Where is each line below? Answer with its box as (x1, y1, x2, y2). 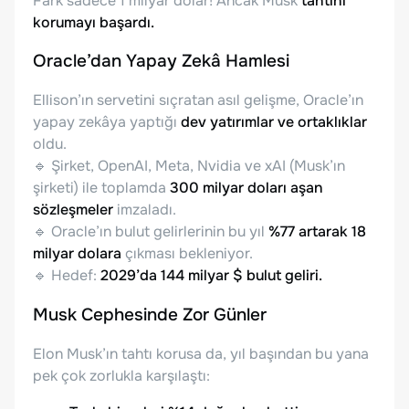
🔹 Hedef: (33, 266, 100, 286)
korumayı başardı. (33, 12, 154, 32)
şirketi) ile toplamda (33, 178, 170, 198)
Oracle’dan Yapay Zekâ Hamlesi (33, 50, 289, 73)
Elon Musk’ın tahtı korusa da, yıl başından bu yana (33, 343, 369, 363)
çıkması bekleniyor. (121, 244, 253, 264)
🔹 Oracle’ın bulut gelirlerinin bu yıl (33, 222, 268, 242)
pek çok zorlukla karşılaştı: (33, 365, 210, 385)
